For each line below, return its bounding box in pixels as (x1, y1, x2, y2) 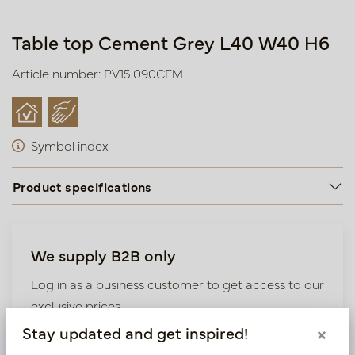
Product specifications (13, 177, 152, 195)
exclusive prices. (31, 296, 123, 314)
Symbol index (31, 136, 109, 154)
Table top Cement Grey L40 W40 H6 (12, 29, 330, 55)
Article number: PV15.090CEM (12, 64, 183, 82)
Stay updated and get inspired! (22, 322, 248, 343)
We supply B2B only (31, 244, 176, 265)
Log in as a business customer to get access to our (31, 275, 324, 292)
